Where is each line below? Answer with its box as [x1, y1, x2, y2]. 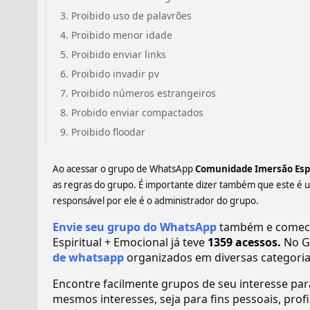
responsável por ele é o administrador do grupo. [53, 194, 259, 207]
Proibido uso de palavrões [71, 9, 192, 22]
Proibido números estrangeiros [71, 86, 216, 100]
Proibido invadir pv [71, 67, 159, 80]
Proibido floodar [71, 125, 145, 138]
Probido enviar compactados [71, 106, 203, 119]
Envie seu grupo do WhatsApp [53, 219, 217, 235]
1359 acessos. [208, 235, 284, 250]
